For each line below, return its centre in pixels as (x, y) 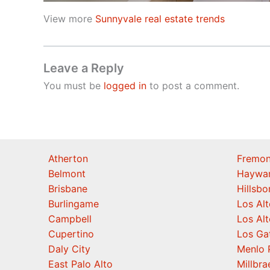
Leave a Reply (84, 68)
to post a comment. (193, 86)
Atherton (68, 159)
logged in (125, 86)
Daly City (69, 249)
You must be (74, 86)
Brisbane (68, 189)
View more (69, 19)
